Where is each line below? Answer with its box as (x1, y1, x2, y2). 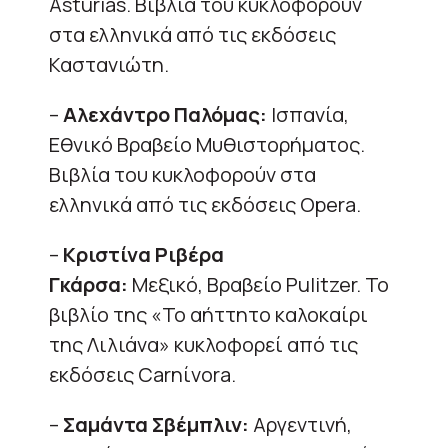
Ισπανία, (267, 101, 349, 129)
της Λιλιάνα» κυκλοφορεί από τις (49, 331, 358, 359)
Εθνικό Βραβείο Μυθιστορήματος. (49, 131, 365, 159)
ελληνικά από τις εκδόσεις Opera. (49, 191, 361, 219)
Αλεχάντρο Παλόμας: (63, 101, 267, 129)
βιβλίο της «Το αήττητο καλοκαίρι (49, 301, 368, 329)
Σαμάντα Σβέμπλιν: (63, 411, 249, 439)
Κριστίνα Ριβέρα (63, 241, 224, 269)
